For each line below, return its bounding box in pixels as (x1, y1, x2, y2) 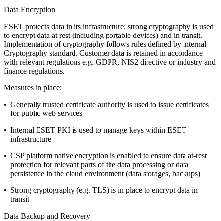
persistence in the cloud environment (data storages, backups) (10, 169, 200, 178)
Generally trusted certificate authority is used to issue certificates (10, 100, 209, 109)
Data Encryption (4, 5, 55, 14)
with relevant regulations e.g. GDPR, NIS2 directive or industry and (4, 58, 216, 66)
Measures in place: (4, 83, 62, 92)
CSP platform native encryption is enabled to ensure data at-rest (10, 151, 207, 160)
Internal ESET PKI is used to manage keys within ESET (10, 126, 186, 134)
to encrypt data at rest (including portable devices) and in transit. (4, 31, 202, 39)
